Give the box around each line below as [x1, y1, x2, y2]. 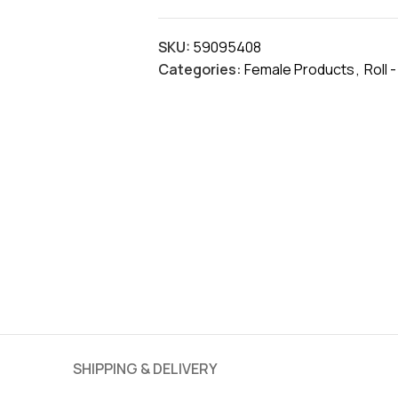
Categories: [157, 60, 242, 79]
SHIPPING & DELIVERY [72, 358, 218, 378]
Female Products [243, 60, 354, 79]
